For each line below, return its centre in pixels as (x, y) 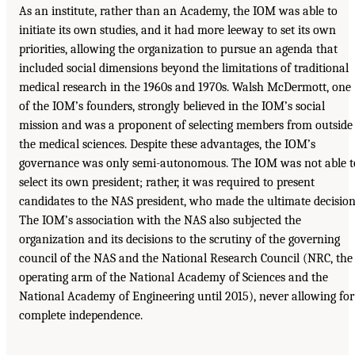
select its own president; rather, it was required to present (167, 183)
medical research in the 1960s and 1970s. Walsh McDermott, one (185, 88)
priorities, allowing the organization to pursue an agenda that (178, 50)
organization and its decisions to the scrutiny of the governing (179, 240)
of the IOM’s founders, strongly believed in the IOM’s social (172, 107)
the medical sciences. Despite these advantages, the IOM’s (167, 145)
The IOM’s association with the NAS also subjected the (160, 221)
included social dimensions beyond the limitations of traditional (184, 69)
